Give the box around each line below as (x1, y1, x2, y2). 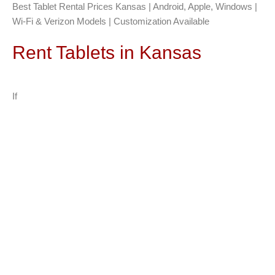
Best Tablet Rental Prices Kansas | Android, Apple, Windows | (12, 1, 257, 12)
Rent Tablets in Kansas (12, 42, 201, 63)
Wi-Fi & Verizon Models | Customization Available (12, 16, 209, 26)
